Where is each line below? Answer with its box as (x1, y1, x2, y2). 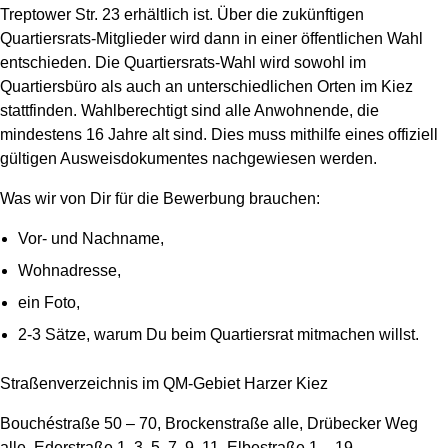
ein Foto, (17, 294, 80, 312)
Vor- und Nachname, (17, 230, 164, 248)
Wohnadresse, (17, 262, 121, 280)
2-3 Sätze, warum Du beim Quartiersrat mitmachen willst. (17, 326, 419, 344)
